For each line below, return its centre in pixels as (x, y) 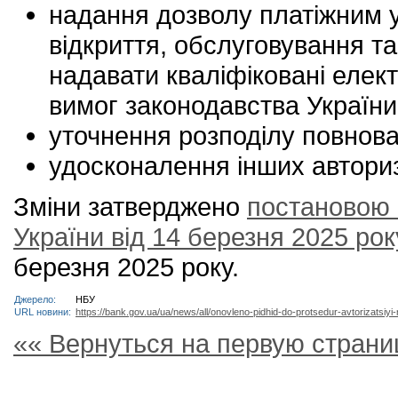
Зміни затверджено (130, 207)
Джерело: (36, 299)
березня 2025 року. (126, 267)
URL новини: (44, 312)
